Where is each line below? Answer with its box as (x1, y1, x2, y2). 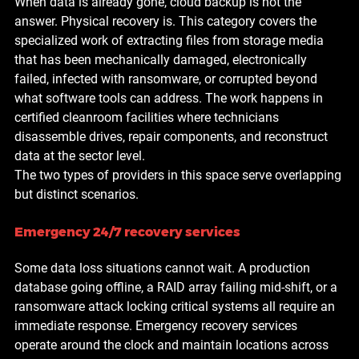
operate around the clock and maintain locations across (14, 337, 332, 353)
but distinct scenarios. (14, 186, 139, 202)
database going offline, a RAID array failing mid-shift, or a (14, 279, 341, 295)
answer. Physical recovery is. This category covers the (14, 13, 320, 29)
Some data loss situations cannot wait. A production (14, 260, 313, 276)
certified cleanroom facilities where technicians (14, 109, 282, 125)
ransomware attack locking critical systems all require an (14, 298, 338, 314)
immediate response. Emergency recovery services (14, 317, 301, 333)
